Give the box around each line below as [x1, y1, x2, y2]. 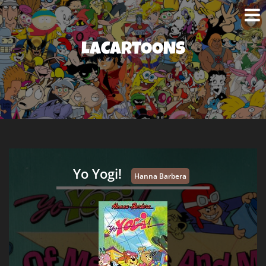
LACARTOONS [81, 42, 185, 59]
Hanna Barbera [134, 171, 186, 181]
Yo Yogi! [72, 164, 125, 182]
